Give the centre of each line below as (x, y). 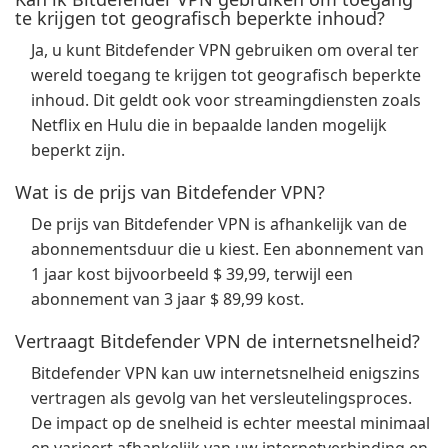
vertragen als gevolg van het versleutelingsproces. (221, 398)
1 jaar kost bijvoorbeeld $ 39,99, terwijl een (192, 274)
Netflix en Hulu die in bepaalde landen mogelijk (209, 125)
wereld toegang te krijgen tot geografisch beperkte (226, 75)
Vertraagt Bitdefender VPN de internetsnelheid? (217, 341)
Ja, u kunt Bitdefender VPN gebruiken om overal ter (225, 50)
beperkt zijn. (78, 150)
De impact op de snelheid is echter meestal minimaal (230, 423)
